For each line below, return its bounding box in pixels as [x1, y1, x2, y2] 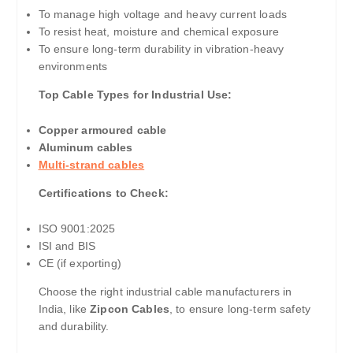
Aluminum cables [38, 140, 133, 154]
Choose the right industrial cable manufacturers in [38, 284, 292, 298]
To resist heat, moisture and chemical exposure [38, 24, 279, 38]
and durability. [38, 319, 110, 333]
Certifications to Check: [38, 186, 169, 199]
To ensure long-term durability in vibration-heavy [38, 42, 284, 55]
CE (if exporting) [38, 256, 121, 269]
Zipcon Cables [87, 302, 170, 315]
